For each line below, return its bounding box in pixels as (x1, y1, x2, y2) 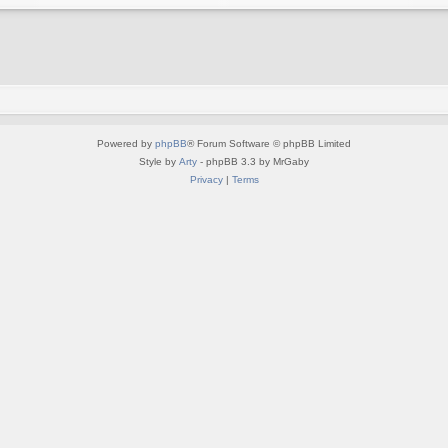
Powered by (97, 138, 155, 150)
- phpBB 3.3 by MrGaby (197, 156, 309, 168)
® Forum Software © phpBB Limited (187, 138, 351, 150)
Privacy (189, 174, 223, 186)
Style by (139, 156, 179, 168)
